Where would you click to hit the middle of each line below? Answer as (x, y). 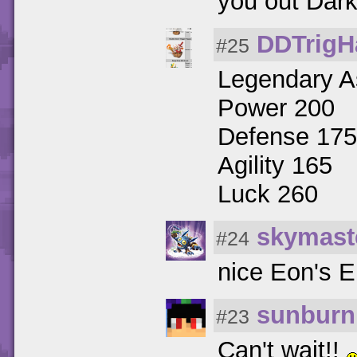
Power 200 (276, 108)
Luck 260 (268, 194)
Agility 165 (275, 165)
